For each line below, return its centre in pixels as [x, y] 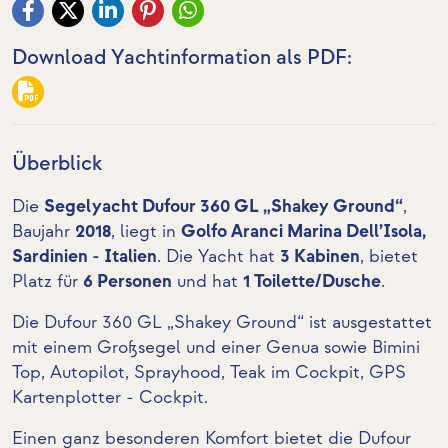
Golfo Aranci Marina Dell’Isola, [303, 231]
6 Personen [127, 281]
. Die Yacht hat [218, 256]
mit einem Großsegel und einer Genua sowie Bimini [216, 347]
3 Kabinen [320, 256]
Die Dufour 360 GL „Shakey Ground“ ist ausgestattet [222, 322]
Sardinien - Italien [84, 256]
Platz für [47, 281]
